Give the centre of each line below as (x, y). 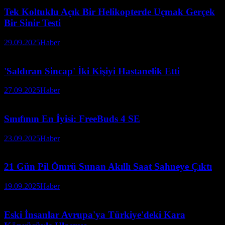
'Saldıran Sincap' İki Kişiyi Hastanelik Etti (92, 71)
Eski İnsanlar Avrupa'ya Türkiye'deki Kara (95, 214)
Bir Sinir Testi (32, 23)
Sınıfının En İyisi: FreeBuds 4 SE (72, 119)
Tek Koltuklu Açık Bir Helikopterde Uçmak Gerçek (109, 12)
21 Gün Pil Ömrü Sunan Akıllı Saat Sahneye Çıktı (108, 167)
